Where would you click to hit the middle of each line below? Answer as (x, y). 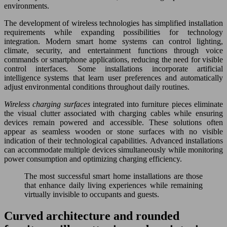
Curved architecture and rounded (92, 216)
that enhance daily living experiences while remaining (113, 185)
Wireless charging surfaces (48, 104)
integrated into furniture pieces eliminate (158, 104)
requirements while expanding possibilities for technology (113, 32)
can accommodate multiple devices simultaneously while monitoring (113, 149)
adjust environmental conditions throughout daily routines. (97, 87)
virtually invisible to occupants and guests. (92, 194)
